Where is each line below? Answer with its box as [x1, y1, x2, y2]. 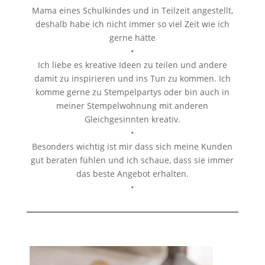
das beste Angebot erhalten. [76, 168, 189, 180]
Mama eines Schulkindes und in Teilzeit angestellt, [31, 5, 233, 17]
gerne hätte [109, 32, 156, 44]
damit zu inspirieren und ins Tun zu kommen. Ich [34, 73, 231, 85]
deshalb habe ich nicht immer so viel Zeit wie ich [35, 18, 230, 30]
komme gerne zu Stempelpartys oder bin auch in [35, 86, 230, 98]
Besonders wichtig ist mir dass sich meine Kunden [32, 141, 233, 153]
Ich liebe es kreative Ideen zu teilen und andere [37, 59, 227, 71]
